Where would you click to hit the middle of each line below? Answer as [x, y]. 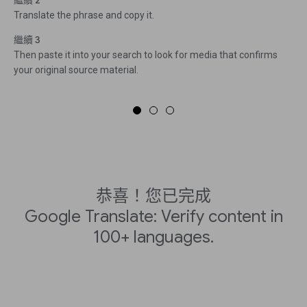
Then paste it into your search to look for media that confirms [146, 55]
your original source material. [76, 70]
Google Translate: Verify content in [153, 217]
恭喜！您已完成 [153, 196]
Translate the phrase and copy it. [84, 15]
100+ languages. [153, 237]
